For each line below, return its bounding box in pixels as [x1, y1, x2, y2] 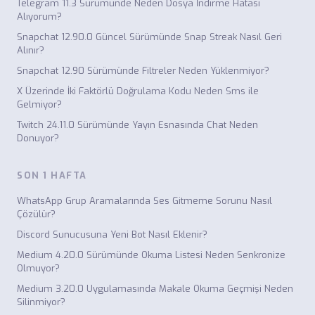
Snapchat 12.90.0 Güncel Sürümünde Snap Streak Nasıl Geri [17, 31, 282, 43]
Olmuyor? [17, 262, 60, 274]
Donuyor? [17, 132, 59, 144]
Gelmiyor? [17, 98, 62, 110]
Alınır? [17, 44, 44, 56]
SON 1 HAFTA [17, 169, 87, 181]
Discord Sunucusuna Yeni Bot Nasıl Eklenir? [17, 229, 207, 240]
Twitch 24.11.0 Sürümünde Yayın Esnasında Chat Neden [17, 119, 258, 131]
